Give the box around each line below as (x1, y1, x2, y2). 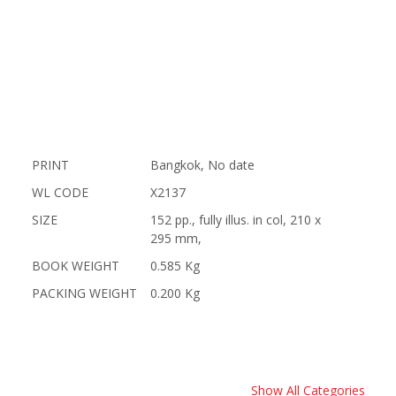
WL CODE (31, 184, 88, 201)
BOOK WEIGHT (31, 257, 119, 274)
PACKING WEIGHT (31, 285, 137, 301)
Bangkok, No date (149, 156, 255, 173)
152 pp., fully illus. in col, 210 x (149, 211, 321, 228)
